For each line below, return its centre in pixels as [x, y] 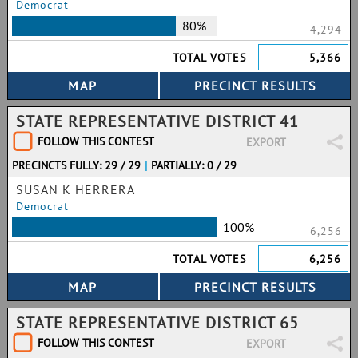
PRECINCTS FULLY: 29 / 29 [76, 165]
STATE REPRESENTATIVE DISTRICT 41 [157, 121]
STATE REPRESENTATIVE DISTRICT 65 [157, 323]
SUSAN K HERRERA [76, 189]
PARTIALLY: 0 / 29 [194, 165]
